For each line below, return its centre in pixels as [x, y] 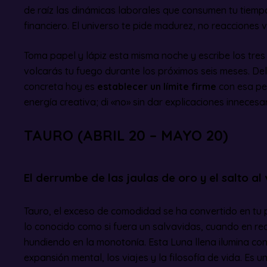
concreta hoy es [60, 86]
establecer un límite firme [157, 86]
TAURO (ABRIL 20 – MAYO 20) [126, 135]
